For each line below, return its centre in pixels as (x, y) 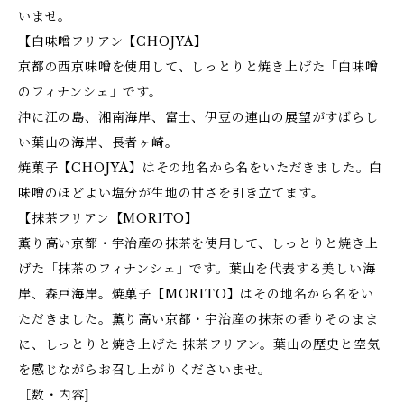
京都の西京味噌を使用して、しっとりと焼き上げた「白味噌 (198, 67)
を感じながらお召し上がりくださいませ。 (145, 370)
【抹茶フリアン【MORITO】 (109, 218)
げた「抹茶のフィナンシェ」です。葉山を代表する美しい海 (197, 269)
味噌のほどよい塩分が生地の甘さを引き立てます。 (171, 193)
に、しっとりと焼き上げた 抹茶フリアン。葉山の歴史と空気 (199, 344)
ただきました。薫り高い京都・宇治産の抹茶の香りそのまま (198, 319)
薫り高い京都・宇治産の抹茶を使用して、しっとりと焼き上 (198, 243)
